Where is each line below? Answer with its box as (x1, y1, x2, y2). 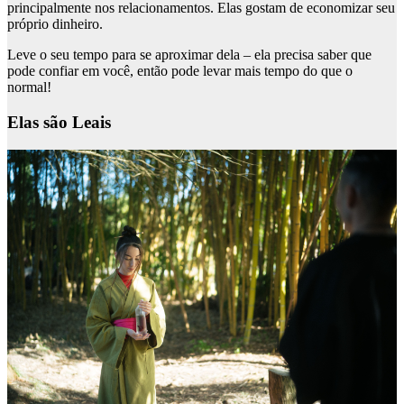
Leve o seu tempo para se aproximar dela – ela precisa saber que (7, 47, 372, 63)
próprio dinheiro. (7, 16, 103, 32)
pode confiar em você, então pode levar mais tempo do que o (7, 63, 353, 79)
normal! (7, 79, 51, 96)
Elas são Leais (7, 113, 111, 133)
